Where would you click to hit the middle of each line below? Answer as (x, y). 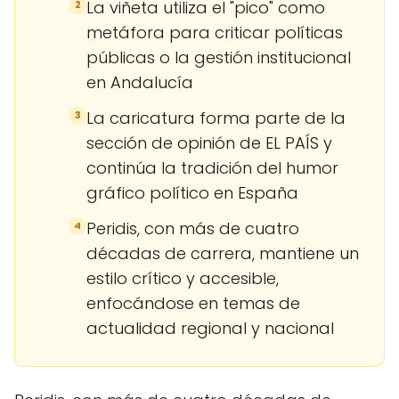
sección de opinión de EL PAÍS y (209, 142)
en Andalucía (140, 82)
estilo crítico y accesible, (183, 278)
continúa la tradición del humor (212, 167)
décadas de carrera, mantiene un (223, 253)
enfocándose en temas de (193, 303)
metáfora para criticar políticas (215, 32)
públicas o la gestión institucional (219, 57)
